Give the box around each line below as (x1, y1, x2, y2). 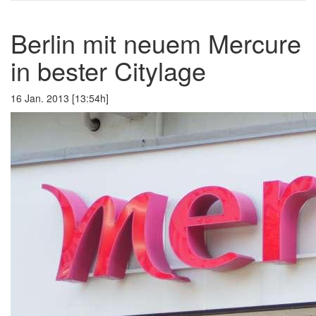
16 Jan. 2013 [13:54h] (11, 90, 120, 105)
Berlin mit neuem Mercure (11, 24, 301, 61)
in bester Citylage (11, 51, 206, 88)
